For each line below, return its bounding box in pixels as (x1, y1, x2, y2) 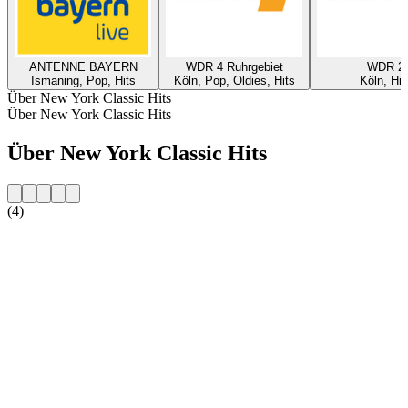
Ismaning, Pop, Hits (30, 73, 136, 87)
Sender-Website (7, 233, 97, 250)
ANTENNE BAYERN (28, 59, 138, 74)
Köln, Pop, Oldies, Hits (173, 73, 295, 87)
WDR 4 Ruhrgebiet (185, 59, 283, 74)
